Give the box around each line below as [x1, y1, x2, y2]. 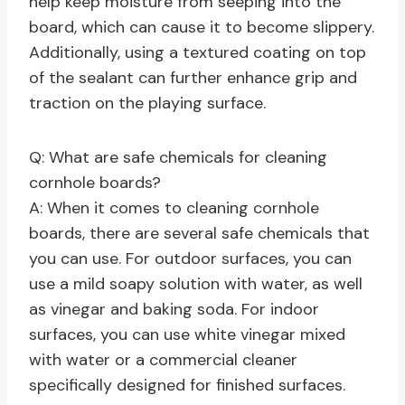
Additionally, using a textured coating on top [29, 42, 366, 64]
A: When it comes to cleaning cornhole [29, 197, 319, 220]
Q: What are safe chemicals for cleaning [29, 146, 327, 169]
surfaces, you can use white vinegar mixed [29, 324, 345, 346]
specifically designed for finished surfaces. [29, 374, 345, 397]
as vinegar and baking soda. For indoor [29, 298, 319, 321]
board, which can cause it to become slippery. [29, 16, 374, 39]
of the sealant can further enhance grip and [29, 67, 357, 89]
